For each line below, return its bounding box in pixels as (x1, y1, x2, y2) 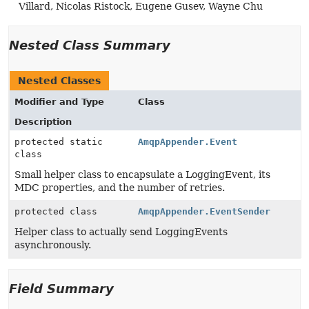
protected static (14, 137, 103, 147)
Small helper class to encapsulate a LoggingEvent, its (14, 169, 270, 180)
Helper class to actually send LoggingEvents (14, 226, 228, 237)
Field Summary (9, 281, 114, 296)
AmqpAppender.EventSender (138, 206, 271, 217)
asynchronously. (14, 239, 91, 250)
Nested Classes (18, 75, 101, 86)
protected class (14, 206, 103, 217)
